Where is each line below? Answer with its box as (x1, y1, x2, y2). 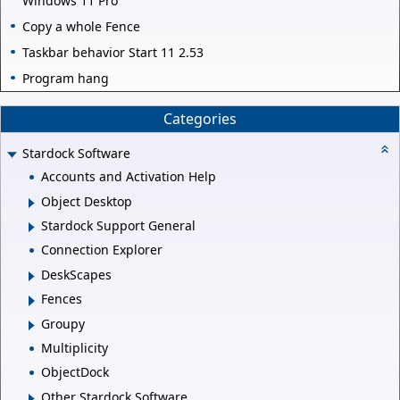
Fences (41, 290, 82, 308)
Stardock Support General (41, 217, 196, 235)
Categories (163, 109, 237, 129)
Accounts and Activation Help (41, 168, 216, 186)
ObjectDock (41, 363, 109, 381)
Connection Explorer (41, 241, 162, 259)
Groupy (41, 314, 85, 332)
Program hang (22, 69, 109, 87)
